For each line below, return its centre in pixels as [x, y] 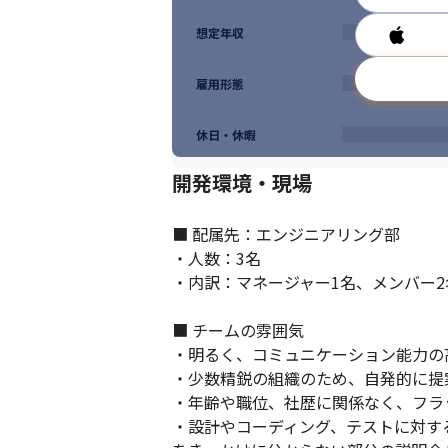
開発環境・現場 [242, 182]
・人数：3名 [216, 258]
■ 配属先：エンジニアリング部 [286, 234]
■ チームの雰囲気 [238, 330]
